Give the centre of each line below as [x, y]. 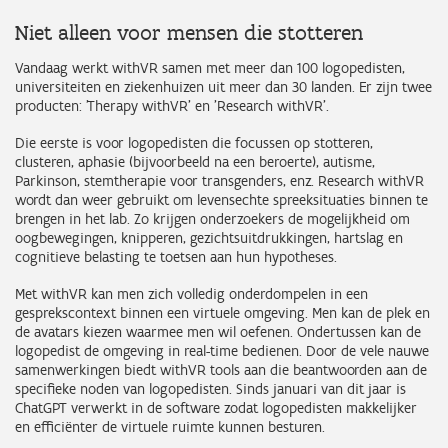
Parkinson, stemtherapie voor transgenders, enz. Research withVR [219, 181]
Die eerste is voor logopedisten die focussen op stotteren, [194, 143]
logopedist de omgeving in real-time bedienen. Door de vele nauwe [222, 351]
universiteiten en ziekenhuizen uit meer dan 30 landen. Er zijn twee [223, 87]
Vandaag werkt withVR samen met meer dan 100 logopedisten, [210, 68]
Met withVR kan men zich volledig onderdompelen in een [191, 294]
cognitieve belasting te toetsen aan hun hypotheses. [178, 257]
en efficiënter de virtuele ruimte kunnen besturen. [172, 427]
